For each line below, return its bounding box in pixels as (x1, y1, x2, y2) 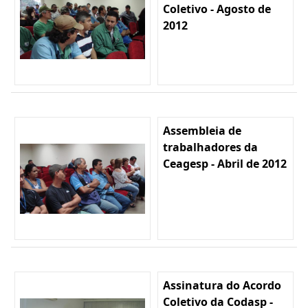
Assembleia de (163, 123, 241, 139)
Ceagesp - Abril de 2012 (163, 156, 287, 172)
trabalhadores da (163, 140, 258, 155)
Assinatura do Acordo (163, 278, 281, 294)
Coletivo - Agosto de (163, 1, 271, 17)
